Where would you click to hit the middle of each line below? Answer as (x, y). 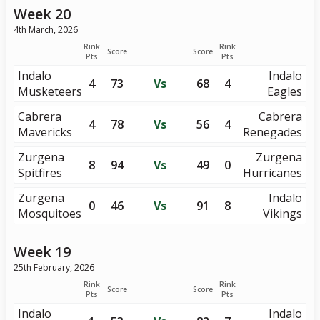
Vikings (283, 214)
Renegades (273, 132)
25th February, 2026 (54, 267)
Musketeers (50, 91)
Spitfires (40, 173)
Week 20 (42, 14)
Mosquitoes (49, 214)
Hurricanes (273, 173)
